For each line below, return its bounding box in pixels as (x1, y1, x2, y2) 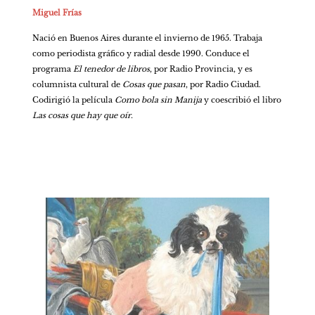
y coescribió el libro (203, 94, 281, 105)
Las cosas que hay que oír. (32, 110, 133, 120)
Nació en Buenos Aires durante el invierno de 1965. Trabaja (32, 32, 262, 43)
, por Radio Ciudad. (185, 79, 261, 89)
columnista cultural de (32, 79, 122, 89)
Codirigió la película (32, 94, 112, 105)
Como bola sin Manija (112, 94, 204, 105)
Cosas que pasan (122, 79, 186, 89)
